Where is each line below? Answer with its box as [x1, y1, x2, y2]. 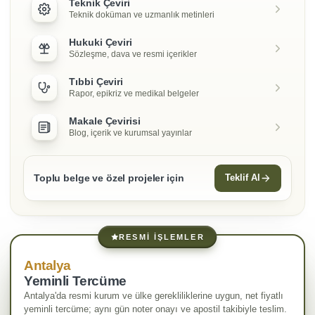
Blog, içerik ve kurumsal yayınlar [69, 127, 192, 138]
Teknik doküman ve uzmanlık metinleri [69, 9, 214, 20]
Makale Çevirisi [69, 115, 141, 127]
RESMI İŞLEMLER [119, 232, 205, 241]
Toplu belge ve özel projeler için [34, 172, 184, 184]
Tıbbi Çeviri [69, 76, 124, 87]
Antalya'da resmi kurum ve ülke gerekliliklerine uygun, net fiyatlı [24, 290, 283, 301]
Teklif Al [225, 172, 260, 183]
